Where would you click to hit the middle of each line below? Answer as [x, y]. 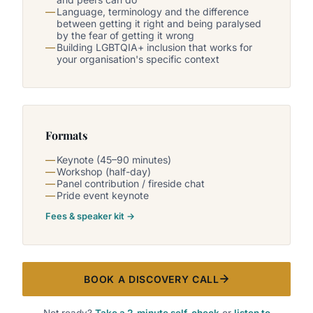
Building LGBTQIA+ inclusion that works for [154, 48]
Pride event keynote [103, 196]
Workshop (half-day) [104, 172]
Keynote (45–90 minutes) [114, 160]
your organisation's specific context [138, 59]
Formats [66, 136]
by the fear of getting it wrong [125, 36]
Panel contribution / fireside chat [131, 184]
